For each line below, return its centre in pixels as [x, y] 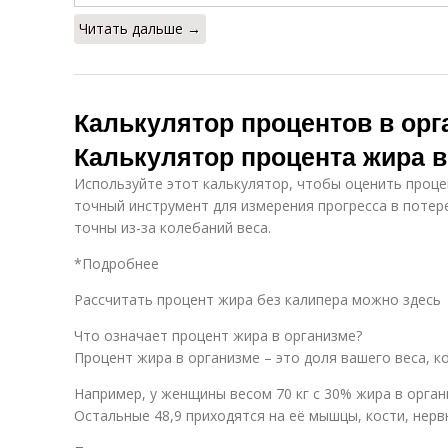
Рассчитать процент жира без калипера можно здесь [257, 299]
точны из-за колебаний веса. [172, 227]
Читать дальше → [140, 28]
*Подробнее [116, 263]
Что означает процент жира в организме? [218, 335]
